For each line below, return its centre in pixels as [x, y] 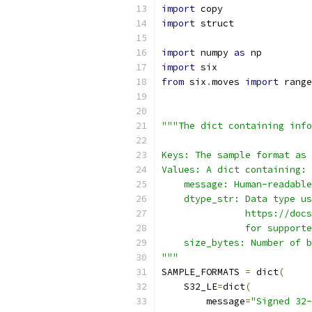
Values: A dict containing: [234, 170]
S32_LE [189, 287]
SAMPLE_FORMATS [203, 272]
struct [214, 23]
